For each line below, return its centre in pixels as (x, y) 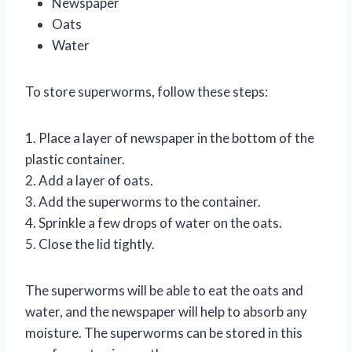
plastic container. (75, 159)
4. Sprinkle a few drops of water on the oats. (154, 222)
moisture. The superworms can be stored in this (164, 332)
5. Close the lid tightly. (90, 244)
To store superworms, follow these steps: (147, 91)
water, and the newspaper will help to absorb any (166, 311)
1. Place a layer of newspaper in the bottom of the (170, 137)
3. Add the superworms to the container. (143, 201)
